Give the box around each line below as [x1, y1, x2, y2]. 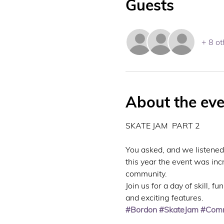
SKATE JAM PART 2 [125, 120, 200, 131]
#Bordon [125, 204, 157, 215]
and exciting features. [125, 192, 203, 203]
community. [125, 168, 167, 179]
